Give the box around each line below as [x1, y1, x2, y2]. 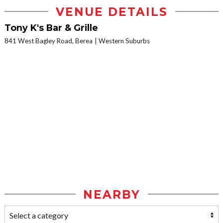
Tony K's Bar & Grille [4, 22, 98, 33]
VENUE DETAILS [55, 4, 168, 19]
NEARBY [83, 187, 140, 202]
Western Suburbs [99, 36, 150, 45]
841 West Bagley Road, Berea [4, 36, 93, 45]
